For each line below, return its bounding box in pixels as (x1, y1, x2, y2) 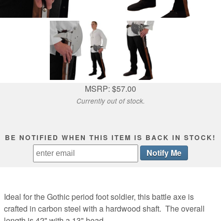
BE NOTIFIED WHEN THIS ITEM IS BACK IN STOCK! (5, 132, 216, 142)
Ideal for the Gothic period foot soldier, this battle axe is (4, 191, 194, 203)
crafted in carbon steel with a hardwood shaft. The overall (4, 203, 205, 215)
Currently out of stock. (76, 96, 145, 106)
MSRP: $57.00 (85, 82, 136, 94)
